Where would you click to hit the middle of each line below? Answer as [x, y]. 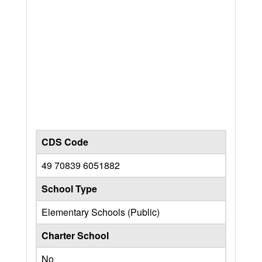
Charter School [75, 235]
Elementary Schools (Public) [101, 212]
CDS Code [65, 142]
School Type [69, 188]
